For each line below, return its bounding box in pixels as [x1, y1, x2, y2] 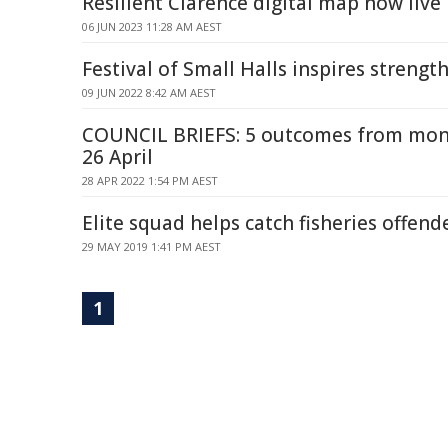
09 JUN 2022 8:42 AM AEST [82, 85, 216, 100]
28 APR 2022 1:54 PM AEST [82, 173, 218, 188]
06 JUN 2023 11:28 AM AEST [82, 19, 222, 34]
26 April [82, 144, 153, 170]
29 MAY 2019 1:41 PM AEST [82, 239, 221, 254]
